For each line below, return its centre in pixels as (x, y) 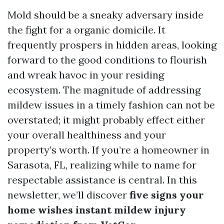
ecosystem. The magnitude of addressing (104, 90)
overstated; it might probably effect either (106, 120)
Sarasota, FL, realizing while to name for (102, 165)
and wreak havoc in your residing (86, 75)
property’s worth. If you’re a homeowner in (108, 150)
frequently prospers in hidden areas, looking (112, 45)
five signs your (167, 195)
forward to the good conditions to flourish (107, 60)
